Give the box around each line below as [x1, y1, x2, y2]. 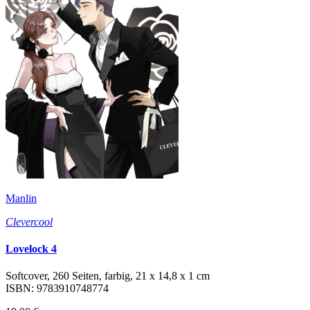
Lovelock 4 [6, 242, 57, 255]
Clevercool [6, 215, 53, 228]
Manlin [6, 192, 37, 204]
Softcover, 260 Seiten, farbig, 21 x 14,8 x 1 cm [6, 270, 210, 282]
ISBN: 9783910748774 [6, 282, 109, 295]
